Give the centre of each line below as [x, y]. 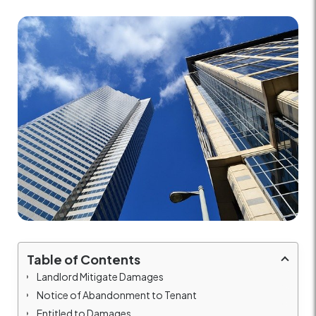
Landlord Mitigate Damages [100, 276]
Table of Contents [84, 259]
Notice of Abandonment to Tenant [117, 294]
